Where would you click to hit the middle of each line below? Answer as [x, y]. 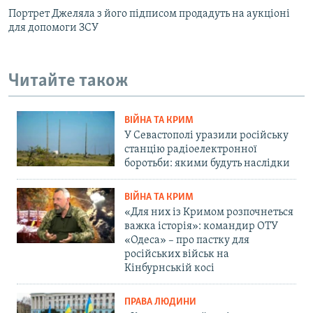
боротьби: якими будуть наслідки [207, 164]
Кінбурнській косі [169, 269]
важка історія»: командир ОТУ [201, 227]
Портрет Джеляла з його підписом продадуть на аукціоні [149, 14]
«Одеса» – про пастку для [187, 241]
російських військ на [177, 255]
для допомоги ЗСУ [53, 28]
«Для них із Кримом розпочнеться [209, 213]
